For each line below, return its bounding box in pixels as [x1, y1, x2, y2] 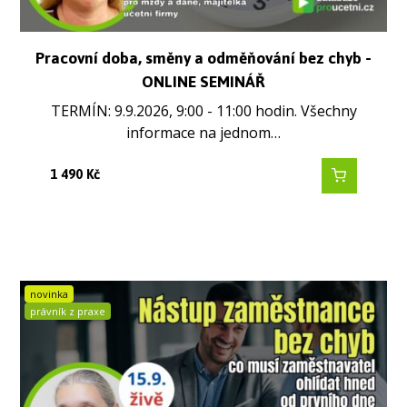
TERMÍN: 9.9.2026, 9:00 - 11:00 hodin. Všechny [50, 100, 357, 121]
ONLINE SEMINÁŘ [142, 66, 265, 98]
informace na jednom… [126, 122, 281, 143]
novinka [30, 286, 69, 301]
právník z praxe [30, 303, 106, 318]
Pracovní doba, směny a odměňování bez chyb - [35, 43, 372, 74]
